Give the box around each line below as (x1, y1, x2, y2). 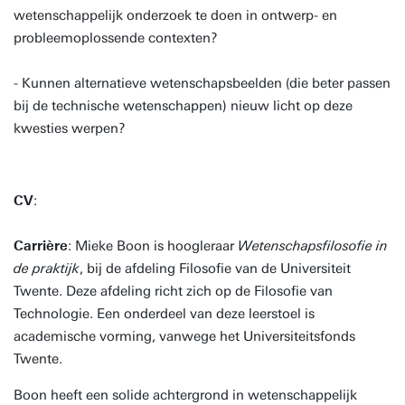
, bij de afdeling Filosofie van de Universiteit (80, 260, 351, 277)
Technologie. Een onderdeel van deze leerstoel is (14, 306, 315, 322)
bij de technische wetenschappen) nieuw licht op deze (14, 98, 353, 114)
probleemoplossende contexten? (14, 30, 218, 46)
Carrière (14, 238, 68, 254)
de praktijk (14, 260, 80, 277)
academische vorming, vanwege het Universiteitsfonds (14, 328, 355, 344)
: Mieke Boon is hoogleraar (68, 238, 238, 254)
